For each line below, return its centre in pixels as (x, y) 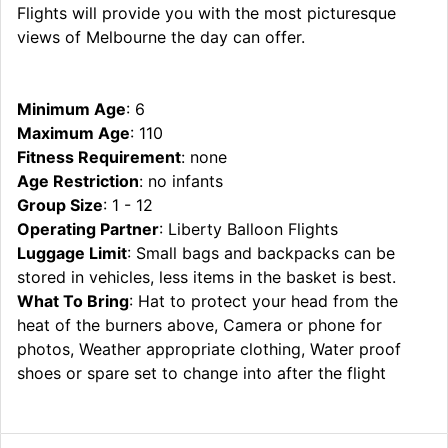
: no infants (181, 180)
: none (204, 156)
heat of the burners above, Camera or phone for (199, 324)
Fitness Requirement (99, 156)
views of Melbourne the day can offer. (163, 36)
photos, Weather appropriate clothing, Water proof (209, 348)
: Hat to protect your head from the (263, 300)
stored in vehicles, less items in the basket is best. (206, 276)
